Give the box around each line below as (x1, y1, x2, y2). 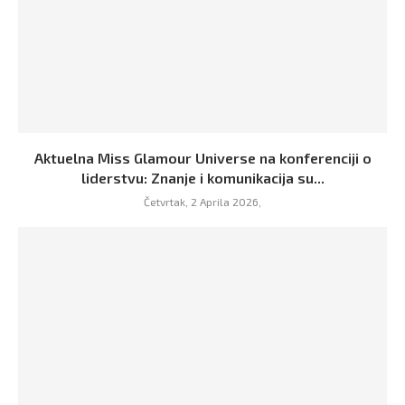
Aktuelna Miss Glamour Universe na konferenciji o (33, 149, 372, 166)
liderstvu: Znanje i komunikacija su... (80, 169, 325, 186)
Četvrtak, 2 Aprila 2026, (144, 195, 261, 208)
